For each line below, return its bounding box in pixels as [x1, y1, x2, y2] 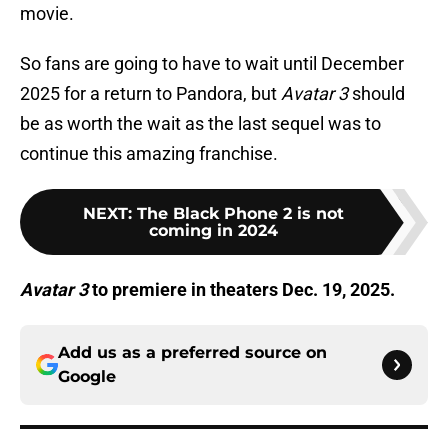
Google [58, 367, 116, 387]
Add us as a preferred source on [58, 343, 327, 363]
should [348, 83, 405, 105]
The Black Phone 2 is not [136, 204, 344, 224]
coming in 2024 [148, 221, 278, 241]
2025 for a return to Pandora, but [20, 83, 281, 105]
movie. [20, 3, 74, 25]
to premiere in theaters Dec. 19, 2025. [88, 279, 395, 301]
